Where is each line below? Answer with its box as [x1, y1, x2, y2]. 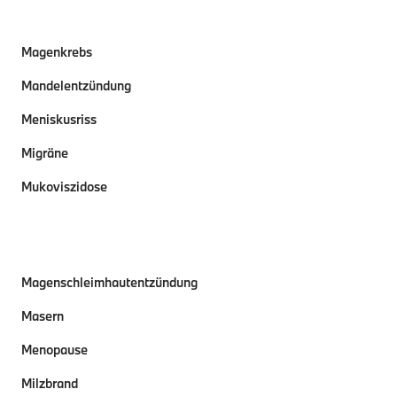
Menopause [21, 341, 88, 358]
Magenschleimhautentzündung [21, 274, 198, 291]
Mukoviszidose [21, 178, 107, 195]
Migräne [21, 144, 68, 161]
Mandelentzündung [21, 77, 131, 94]
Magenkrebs [21, 43, 92, 60]
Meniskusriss [21, 111, 97, 128]
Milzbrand [21, 375, 78, 392]
